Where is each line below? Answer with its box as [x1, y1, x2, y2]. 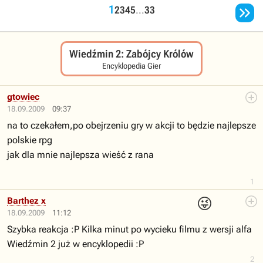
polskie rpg [7, 134, 52, 146]
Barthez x [7, 195, 46, 206]
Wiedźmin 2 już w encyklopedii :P [7, 238, 144, 249]
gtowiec [7, 92, 39, 102]
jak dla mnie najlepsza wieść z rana [7, 149, 154, 160]
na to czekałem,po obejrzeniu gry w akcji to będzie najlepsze [7, 120, 256, 131]
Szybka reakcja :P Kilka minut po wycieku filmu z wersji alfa [7, 224, 252, 235]
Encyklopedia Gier [102, 61, 161, 70]
